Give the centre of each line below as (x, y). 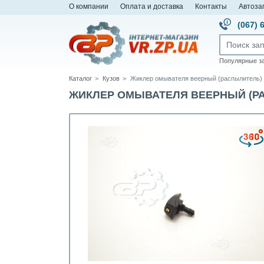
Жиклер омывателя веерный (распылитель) (196, 78)
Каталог (80, 78)
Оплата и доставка (152, 6)
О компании (89, 6)
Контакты (211, 6)
